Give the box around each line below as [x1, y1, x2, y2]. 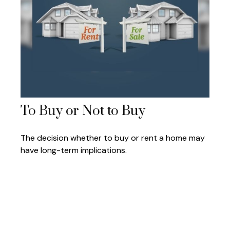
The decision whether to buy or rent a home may [21, 132, 205, 144]
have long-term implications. [21, 145, 127, 156]
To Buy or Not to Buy [21, 103, 145, 120]
